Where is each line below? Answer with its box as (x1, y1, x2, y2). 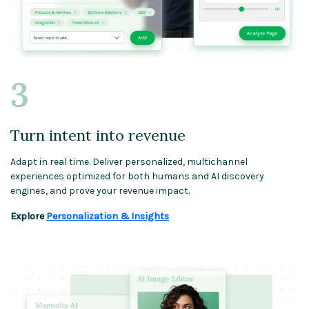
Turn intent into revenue (10, 126, 186, 146)
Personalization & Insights (46, 210, 169, 223)
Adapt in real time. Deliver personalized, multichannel (10, 156, 248, 168)
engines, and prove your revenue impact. (10, 185, 190, 197)
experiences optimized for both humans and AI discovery (10, 170, 264, 183)
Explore (10, 210, 46, 223)
